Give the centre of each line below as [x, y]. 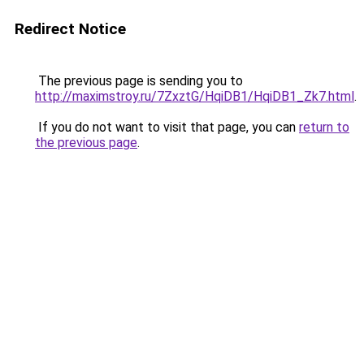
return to [324, 127]
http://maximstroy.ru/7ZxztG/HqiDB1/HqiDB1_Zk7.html [195, 96]
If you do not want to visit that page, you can [167, 127]
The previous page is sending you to [139, 81]
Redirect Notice [70, 29]
